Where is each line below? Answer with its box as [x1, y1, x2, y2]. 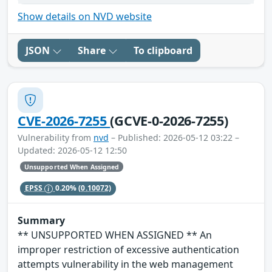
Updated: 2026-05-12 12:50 [18, 144, 127, 157]
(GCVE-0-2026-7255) [110, 112, 228, 130]
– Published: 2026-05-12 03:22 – [109, 132, 239, 144]
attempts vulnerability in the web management [18, 257, 233, 271]
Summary [18, 213, 65, 227]
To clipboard [134, 44, 192, 58]
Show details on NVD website [18, 10, 152, 24]
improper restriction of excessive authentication [18, 242, 239, 256]
